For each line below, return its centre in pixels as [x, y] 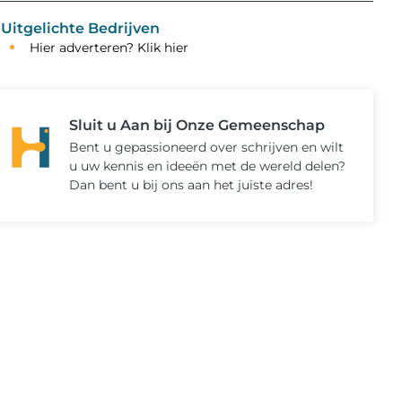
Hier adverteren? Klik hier [109, 48]
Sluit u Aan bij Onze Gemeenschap [197, 126]
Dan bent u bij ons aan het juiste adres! [192, 185]
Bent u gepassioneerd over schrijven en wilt [207, 148]
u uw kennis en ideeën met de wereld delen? [208, 166]
